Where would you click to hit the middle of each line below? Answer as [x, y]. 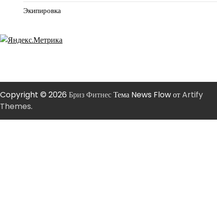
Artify [193, 95]
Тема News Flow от [147, 95]
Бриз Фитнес [90, 95]
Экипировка [42, 11]
